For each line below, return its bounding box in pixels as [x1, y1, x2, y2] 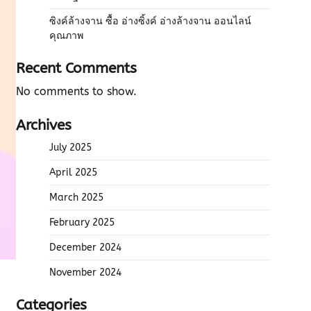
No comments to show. [16, 85, 137, 98]
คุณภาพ [49, 30, 83, 42]
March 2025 [49, 192, 103, 203]
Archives [16, 117, 72, 133]
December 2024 [49, 242, 121, 253]
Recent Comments [16, 60, 137, 76]
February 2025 [49, 217, 115, 228]
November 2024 [49, 267, 121, 278]
